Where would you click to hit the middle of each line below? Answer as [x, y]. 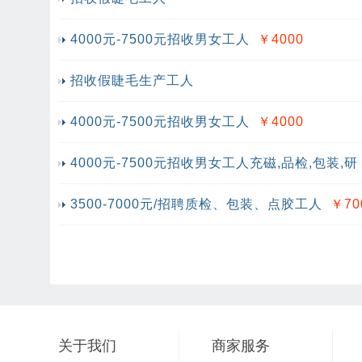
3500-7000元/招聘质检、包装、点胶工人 [196, 204]
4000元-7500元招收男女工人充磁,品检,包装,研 [214, 163]
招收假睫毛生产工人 [132, 80]
